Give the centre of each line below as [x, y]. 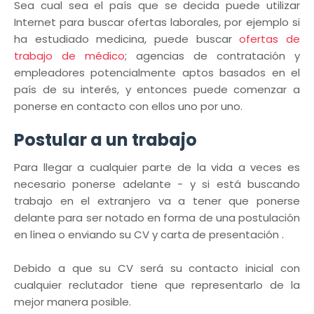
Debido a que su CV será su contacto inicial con [157, 268]
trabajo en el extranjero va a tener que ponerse [157, 201]
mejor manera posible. [74, 302]
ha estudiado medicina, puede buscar [127, 39]
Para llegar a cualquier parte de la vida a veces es [157, 167]
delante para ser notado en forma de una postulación [157, 218]
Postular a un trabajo [105, 140]
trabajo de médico [69, 56]
